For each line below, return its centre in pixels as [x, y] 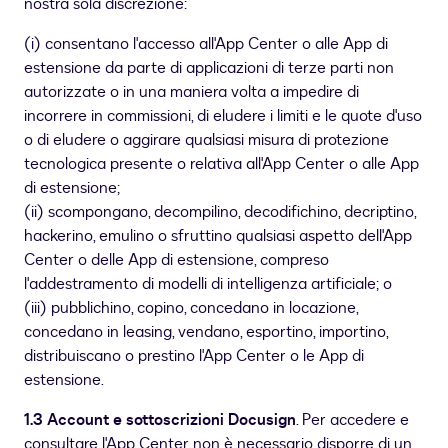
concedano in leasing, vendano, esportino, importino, [206, 332]
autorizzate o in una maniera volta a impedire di [191, 92]
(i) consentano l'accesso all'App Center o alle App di [206, 44]
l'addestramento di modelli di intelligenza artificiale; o [208, 284]
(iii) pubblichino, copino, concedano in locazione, [191, 308]
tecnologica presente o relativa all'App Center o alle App [221, 164]
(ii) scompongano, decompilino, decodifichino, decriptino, [220, 212]
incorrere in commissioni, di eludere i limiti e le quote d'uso [223, 116]
